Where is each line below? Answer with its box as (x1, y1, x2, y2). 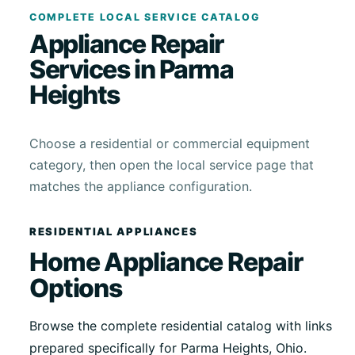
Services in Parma (29, 54, 234, 86)
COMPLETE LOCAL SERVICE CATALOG (29, 10, 261, 23)
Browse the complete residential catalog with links (29, 318, 332, 334)
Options (29, 272, 123, 303)
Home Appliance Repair (29, 246, 303, 277)
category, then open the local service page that (29, 157, 314, 174)
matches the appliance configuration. (29, 178, 252, 195)
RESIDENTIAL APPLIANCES (29, 225, 198, 239)
